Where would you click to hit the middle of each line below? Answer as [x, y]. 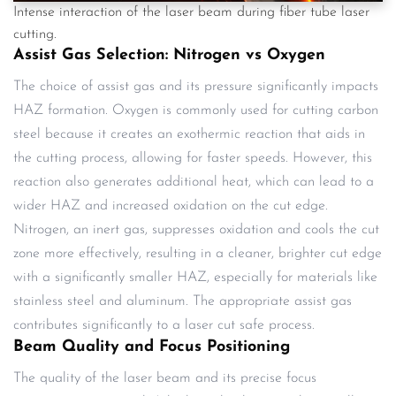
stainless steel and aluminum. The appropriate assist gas [183, 301]
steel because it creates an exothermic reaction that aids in [189, 134]
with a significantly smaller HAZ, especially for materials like [195, 277]
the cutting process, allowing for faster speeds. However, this [193, 158]
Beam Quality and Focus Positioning [152, 346]
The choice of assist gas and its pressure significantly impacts [196, 86]
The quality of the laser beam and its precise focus [165, 378]
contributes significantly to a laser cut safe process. [164, 325]
